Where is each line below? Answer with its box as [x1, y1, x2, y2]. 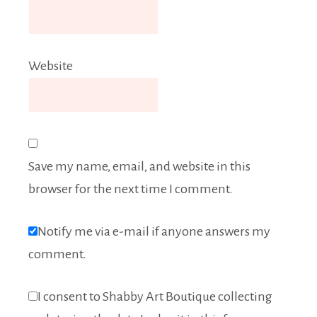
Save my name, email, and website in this [28, 159, 250, 174]
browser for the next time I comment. [28, 182, 233, 197]
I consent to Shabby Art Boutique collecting [38, 289, 272, 304]
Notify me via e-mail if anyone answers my [38, 224, 270, 239]
